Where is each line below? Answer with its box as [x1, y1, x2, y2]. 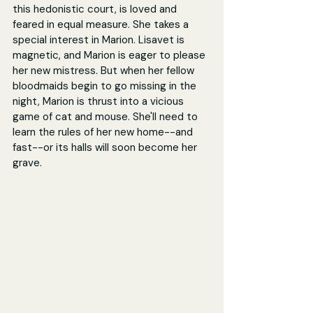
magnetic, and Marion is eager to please [13, 48, 208, 62]
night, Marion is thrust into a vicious [13, 94, 187, 108]
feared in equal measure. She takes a [13, 17, 191, 31]
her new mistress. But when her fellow [13, 63, 197, 78]
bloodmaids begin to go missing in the [13, 78, 199, 93]
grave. [13, 155, 42, 170]
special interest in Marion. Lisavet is [13, 32, 187, 47]
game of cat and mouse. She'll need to [13, 109, 201, 124]
